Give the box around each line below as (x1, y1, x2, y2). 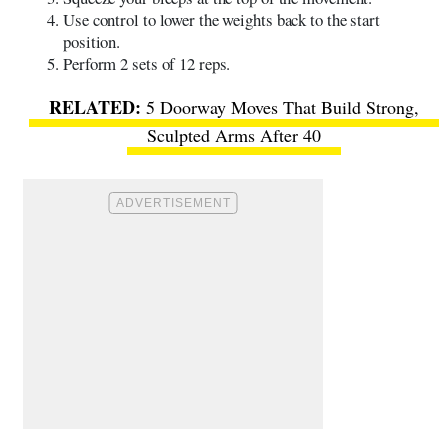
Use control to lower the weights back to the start (63, 7, 380, 31)
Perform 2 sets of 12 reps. (63, 51, 231, 75)
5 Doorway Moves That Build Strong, (146, 94, 419, 119)
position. (63, 29, 121, 53)
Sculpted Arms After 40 (147, 122, 321, 147)
